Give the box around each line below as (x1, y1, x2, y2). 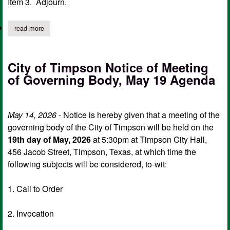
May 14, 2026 (8, 108, 56, 121)
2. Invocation (8, 207, 54, 219)
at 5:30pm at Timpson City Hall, (91, 133, 207, 145)
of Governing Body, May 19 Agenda (8, 70, 215, 88)
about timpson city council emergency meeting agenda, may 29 (44, 23, 228, 33)
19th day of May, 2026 (8, 133, 91, 145)
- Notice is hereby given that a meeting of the (56, 108, 220, 121)
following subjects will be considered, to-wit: (8, 158, 167, 170)
